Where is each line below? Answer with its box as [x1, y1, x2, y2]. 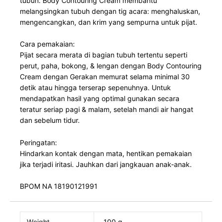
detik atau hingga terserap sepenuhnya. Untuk [20, 83, 171, 92]
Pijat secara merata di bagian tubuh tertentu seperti [20, 51, 187, 59]
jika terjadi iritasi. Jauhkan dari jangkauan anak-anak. [20, 160, 192, 168]
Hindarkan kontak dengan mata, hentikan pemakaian [20, 149, 192, 158]
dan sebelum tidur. [20, 116, 80, 125]
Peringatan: [20, 138, 57, 147]
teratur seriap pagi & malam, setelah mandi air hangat [20, 105, 193, 114]
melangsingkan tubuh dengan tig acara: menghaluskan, [20, 6, 200, 15]
